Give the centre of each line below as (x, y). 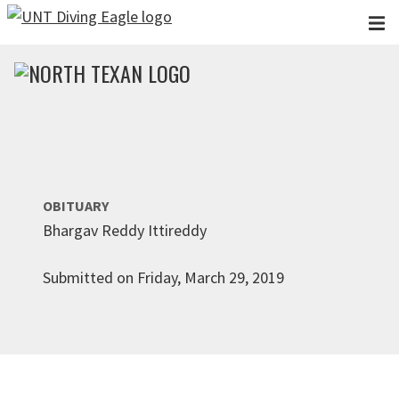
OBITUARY (76, 206)
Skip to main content (78, 21)
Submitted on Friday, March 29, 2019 (163, 277)
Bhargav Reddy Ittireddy (125, 230)
